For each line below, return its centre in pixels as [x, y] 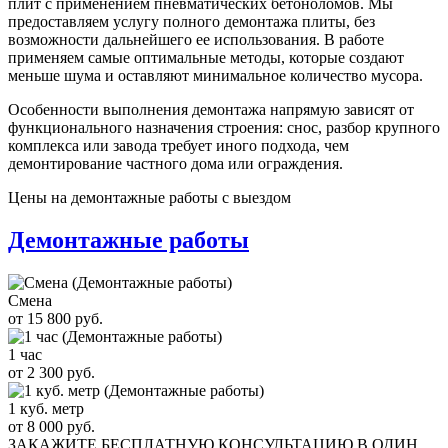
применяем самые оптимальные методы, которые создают [206, 58]
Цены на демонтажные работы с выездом [149, 198]
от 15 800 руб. [55, 319]
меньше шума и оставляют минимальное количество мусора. [215, 76]
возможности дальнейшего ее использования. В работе [196, 40]
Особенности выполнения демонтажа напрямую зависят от [211, 110]
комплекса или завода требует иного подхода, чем [178, 146]
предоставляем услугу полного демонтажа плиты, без [191, 22]
